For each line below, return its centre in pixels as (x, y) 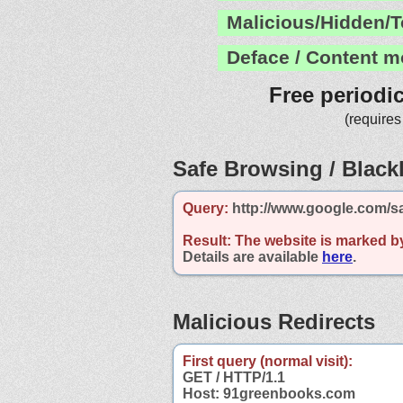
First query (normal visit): (268, 361)
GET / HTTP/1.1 (234, 377)
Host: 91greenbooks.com (269, 393)
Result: (207, 240)
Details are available (252, 256)
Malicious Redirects (274, 321)
